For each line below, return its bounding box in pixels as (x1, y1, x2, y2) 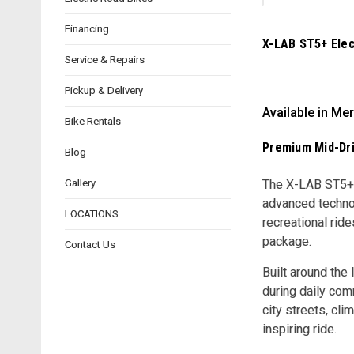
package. (262, 234, 311, 250)
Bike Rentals (65, 115, 121, 127)
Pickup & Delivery (65, 84, 143, 96)
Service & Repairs (65, 53, 145, 66)
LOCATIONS (65, 207, 119, 220)
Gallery (65, 176, 96, 189)
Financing (65, 22, 109, 35)
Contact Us (65, 238, 115, 250)
